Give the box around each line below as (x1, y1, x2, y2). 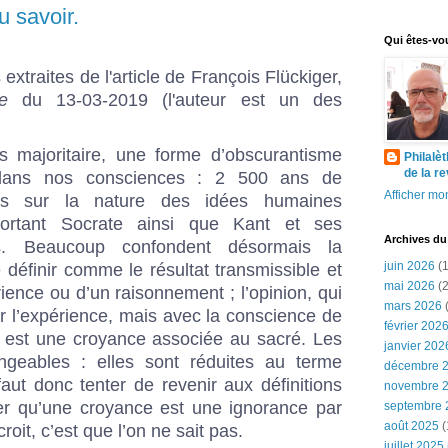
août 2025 (384, 419, 439, 433)
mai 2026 (384, 279, 435, 293)
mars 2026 (384, 299, 442, 313)
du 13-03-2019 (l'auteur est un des (7, 89, 343, 110)
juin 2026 (384, 259, 435, 273)
